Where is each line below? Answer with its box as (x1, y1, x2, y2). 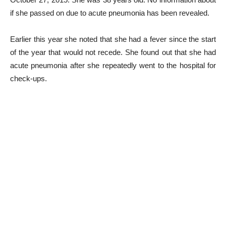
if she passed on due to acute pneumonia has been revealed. (10, 9, 209, 17)
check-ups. (10, 74, 47, 83)
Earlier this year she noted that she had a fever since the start (10, 35, 216, 43)
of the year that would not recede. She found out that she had (10, 48, 216, 56)
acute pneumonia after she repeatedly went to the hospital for (10, 61, 216, 70)
